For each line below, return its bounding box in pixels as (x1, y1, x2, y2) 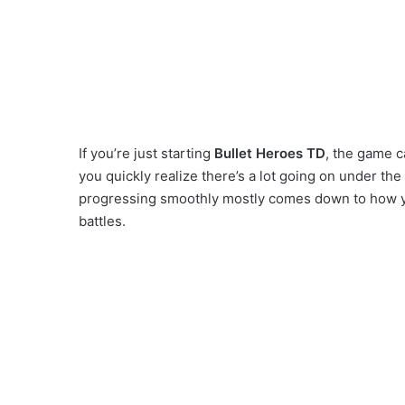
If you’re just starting (79, 145, 214, 163)
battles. (79, 212, 126, 231)
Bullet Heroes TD (214, 145, 325, 163)
